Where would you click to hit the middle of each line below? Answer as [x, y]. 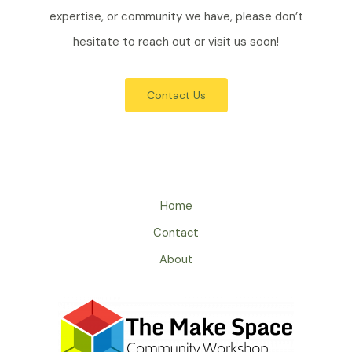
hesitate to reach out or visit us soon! [176, 41]
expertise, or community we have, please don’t [176, 16]
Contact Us [176, 95]
